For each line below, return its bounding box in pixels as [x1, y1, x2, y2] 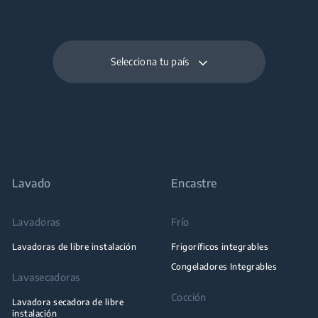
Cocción [170, 290, 207, 303]
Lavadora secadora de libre [11, 296, 124, 307]
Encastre [170, 175, 217, 190]
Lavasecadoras [11, 270, 80, 283]
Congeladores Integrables [170, 261, 278, 272]
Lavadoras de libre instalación [11, 241, 137, 252]
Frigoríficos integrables [170, 241, 269, 252]
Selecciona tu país [111, 55, 190, 67]
